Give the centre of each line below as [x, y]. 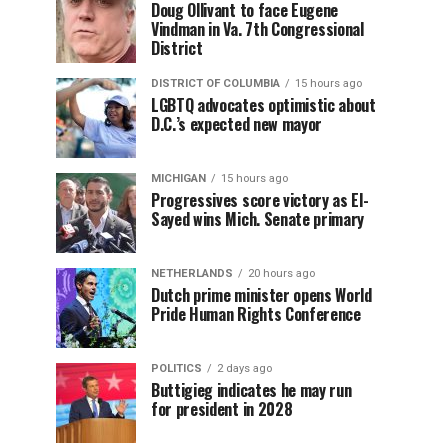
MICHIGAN [178, 178]
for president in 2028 [223, 409]
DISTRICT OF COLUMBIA [215, 83]
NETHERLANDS [192, 273]
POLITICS [176, 368]
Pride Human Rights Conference [256, 314]
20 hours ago [281, 273]
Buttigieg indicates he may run [251, 390]
